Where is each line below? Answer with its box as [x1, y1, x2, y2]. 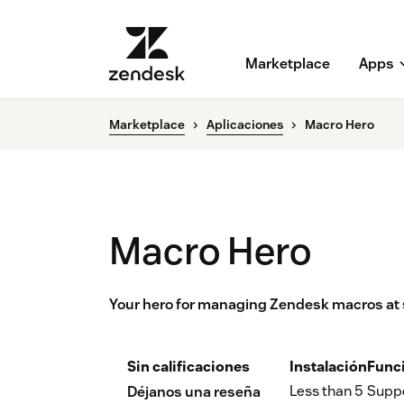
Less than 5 [289, 381, 363, 401]
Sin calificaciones [127, 357, 250, 377]
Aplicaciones [207, 116, 283, 133]
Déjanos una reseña [127, 382, 261, 402]
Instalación [289, 357, 367, 377]
